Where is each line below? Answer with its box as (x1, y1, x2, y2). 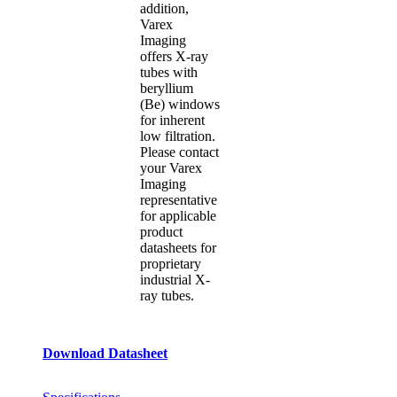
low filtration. (140, 128, 216, 144)
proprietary (140, 255, 202, 271)
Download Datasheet (43, 346, 167, 362)
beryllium (140, 80, 194, 96)
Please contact (140, 144, 220, 160)
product (140, 223, 183, 239)
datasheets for (140, 239, 217, 255)
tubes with (140, 64, 198, 80)
